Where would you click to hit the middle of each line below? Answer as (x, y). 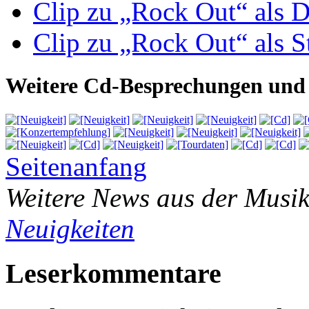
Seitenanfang (76, 166)
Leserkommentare (113, 273)
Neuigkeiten (70, 228)
